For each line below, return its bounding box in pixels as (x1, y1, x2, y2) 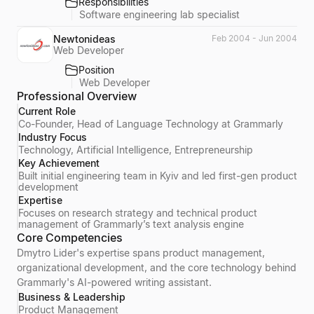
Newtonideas (53, 32, 116, 45)
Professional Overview (17, 88, 137, 103)
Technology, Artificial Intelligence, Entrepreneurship (18, 143, 253, 156)
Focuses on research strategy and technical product (18, 206, 257, 219)
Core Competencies (17, 230, 123, 245)
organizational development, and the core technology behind (17, 261, 296, 273)
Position (78, 63, 114, 76)
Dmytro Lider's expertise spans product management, (17, 246, 265, 259)
